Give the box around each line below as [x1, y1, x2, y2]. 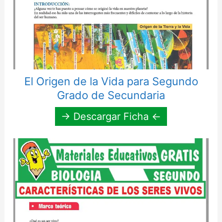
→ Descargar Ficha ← [61, 111, 161, 123]
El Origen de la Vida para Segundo [24, 75, 198, 88]
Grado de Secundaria [57, 89, 165, 102]
